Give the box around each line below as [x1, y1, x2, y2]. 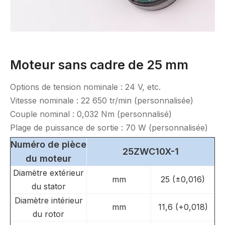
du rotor [33, 209, 64, 219]
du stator [31, 181, 66, 191]
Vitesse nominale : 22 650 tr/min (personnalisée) [10, 95, 193, 105]
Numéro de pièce [11, 139, 86, 150]
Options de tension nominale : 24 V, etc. [10, 82, 161, 92]
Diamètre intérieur [14, 195, 83, 205]
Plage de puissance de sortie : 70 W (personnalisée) [10, 123, 208, 133]
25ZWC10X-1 [123, 146, 179, 157]
